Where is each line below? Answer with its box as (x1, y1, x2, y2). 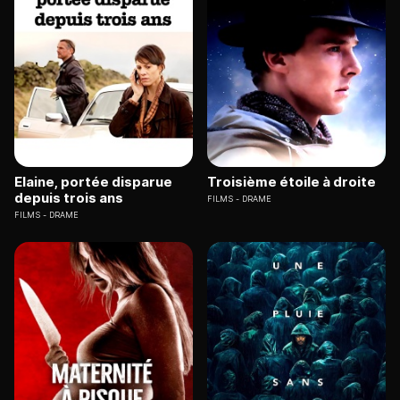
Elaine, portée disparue (14, 172, 172, 190)
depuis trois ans (14, 188, 123, 206)
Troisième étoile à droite (207, 172, 376, 190)
